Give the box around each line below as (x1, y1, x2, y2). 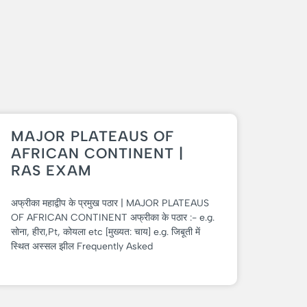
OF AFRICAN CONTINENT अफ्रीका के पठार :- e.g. (11, 212, 214, 224)
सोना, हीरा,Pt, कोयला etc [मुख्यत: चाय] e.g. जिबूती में (11, 226, 200, 238)
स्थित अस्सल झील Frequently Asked (11, 241, 153, 253)
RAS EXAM (11, 162, 92, 180)
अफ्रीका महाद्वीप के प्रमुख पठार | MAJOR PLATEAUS (11, 197, 209, 210)
